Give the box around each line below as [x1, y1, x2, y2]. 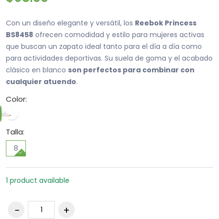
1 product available [6, 175, 69, 186]
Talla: [6, 127, 24, 137]
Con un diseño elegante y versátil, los [6, 18, 135, 28]
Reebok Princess [135, 18, 197, 28]
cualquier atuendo [6, 77, 76, 87]
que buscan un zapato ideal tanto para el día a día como [6, 42, 202, 52]
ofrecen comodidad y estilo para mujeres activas [33, 30, 204, 40]
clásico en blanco [6, 65, 68, 75]
